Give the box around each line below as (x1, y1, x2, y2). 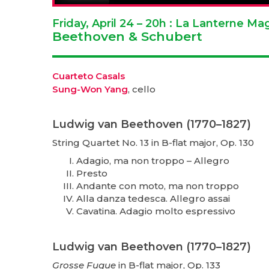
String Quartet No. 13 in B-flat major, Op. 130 (52, 136, 254, 148)
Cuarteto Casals (52, 70, 125, 82)
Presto (76, 167, 107, 179)
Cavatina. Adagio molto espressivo (76, 205, 235, 217)
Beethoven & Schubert (52, 28, 202, 44)
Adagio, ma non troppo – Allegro (76, 154, 229, 166)
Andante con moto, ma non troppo (76, 180, 239, 192)
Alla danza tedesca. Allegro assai (76, 192, 230, 204)
